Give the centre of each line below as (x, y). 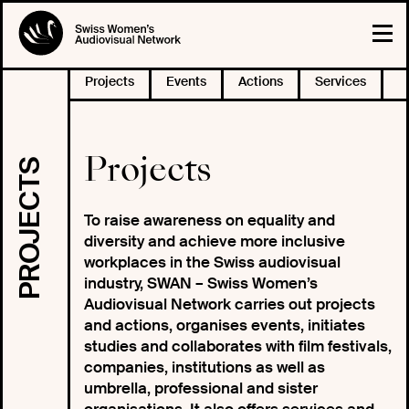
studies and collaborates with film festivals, (237, 346)
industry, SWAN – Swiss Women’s (200, 283)
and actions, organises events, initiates (224, 325)
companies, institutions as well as (204, 367)
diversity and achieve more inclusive (214, 241)
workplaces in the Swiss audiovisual (212, 262)
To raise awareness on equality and (209, 220)
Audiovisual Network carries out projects (229, 304)
